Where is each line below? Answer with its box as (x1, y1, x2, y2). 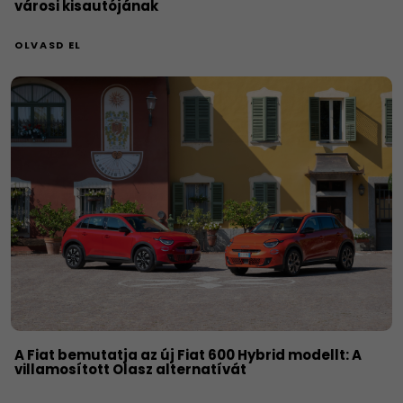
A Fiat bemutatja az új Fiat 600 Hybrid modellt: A (14, 345, 362, 364)
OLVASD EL (14, 38, 82, 53)
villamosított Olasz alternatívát (14, 359, 246, 379)
